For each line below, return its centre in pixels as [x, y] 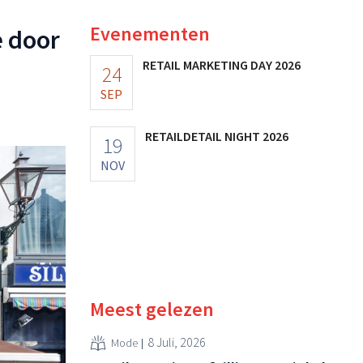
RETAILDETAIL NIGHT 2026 [217, 136]
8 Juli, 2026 [177, 342]
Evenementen [150, 33]
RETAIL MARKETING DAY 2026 [222, 64]
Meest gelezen [152, 309]
